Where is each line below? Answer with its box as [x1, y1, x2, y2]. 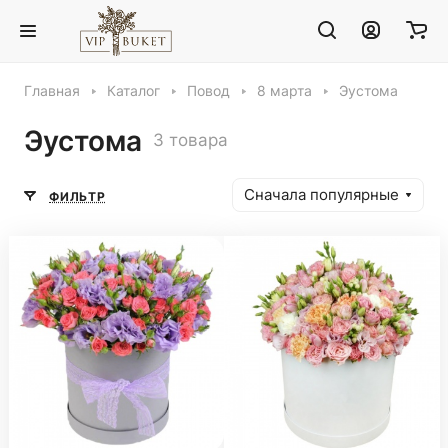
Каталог [107, 83, 160, 99]
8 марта [257, 83, 312, 99]
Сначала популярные [244, 186, 399, 204]
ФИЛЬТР [49, 188, 106, 204]
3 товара [153, 130, 228, 150]
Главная [24, 83, 80, 99]
